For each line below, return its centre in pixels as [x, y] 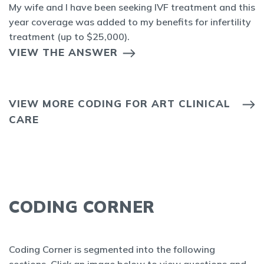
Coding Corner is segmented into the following [112, 249]
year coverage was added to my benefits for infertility [130, 22]
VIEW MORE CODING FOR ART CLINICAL [120, 103]
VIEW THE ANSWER [63, 52]
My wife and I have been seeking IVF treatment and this [132, 7]
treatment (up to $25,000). [69, 37]
